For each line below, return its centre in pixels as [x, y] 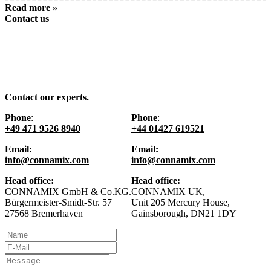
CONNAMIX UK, [168, 191]
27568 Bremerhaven [44, 213]
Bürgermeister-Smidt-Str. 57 [58, 202]
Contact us [27, 18]
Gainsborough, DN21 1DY [184, 213]
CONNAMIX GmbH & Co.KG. [68, 191]
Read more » [31, 8]
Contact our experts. [47, 97]
